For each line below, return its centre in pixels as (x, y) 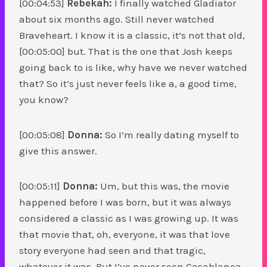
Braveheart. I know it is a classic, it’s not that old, (132, 35)
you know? (45, 99)
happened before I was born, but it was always (125, 202)
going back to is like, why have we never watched (133, 67)
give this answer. (58, 150)
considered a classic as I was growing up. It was (129, 218)
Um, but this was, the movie (164, 186)
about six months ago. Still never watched (117, 19)
